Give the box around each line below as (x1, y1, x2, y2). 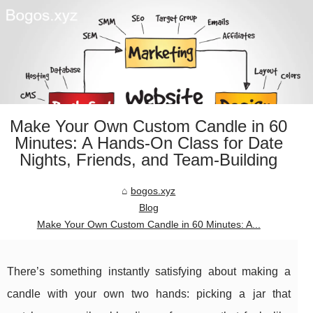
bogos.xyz (131, 185, 176, 197)
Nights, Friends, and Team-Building (20, 150, 278, 170)
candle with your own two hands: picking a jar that (7, 288, 291, 300)
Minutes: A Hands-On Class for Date (14, 133, 283, 153)
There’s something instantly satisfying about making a (7, 265, 291, 278)
